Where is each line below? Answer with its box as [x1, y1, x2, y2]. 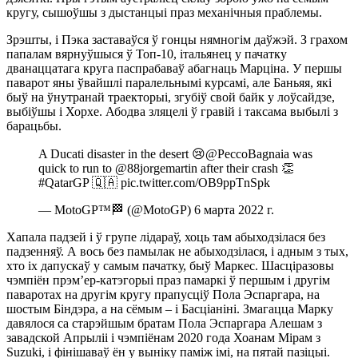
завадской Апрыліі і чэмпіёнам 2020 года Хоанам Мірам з [6, 330, 320, 344]
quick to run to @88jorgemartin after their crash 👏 [38, 161, 294, 175]
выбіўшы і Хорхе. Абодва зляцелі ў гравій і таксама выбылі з [6, 104, 338, 118]
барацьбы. [6, 118, 62, 133]
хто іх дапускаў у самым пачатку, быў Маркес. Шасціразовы [6, 258, 334, 272]
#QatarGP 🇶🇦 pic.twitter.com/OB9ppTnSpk [38, 175, 270, 189]
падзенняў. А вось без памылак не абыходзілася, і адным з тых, [6, 244, 348, 258]
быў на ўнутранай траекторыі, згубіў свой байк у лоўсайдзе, [6, 89, 335, 104]
